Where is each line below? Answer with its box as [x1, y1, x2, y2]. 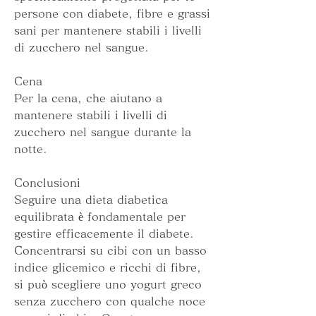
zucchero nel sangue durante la [14, 126, 191, 138]
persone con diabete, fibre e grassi [14, 8, 210, 20]
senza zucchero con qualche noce [14, 296, 205, 308]
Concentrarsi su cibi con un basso [14, 245, 207, 257]
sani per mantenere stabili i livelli [14, 25, 202, 37]
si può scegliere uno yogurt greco [14, 279, 202, 291]
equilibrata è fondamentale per [14, 211, 186, 223]
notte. [14, 143, 47, 155]
